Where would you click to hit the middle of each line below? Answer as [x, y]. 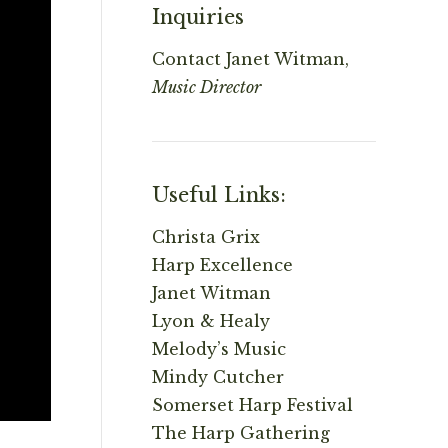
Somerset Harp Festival [252, 405]
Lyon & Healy [211, 321]
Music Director [206, 87]
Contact [186, 59]
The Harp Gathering [241, 433]
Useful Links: [219, 195]
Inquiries [198, 17]
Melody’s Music [219, 349]
